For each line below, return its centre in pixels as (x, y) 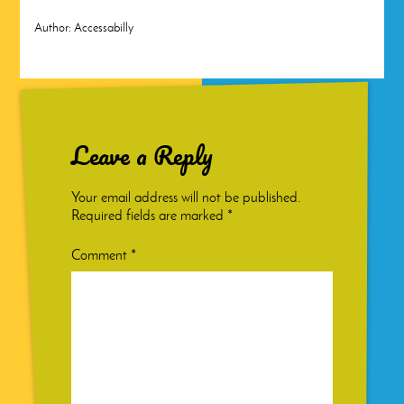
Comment (101, 254)
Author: (53, 28)
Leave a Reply (142, 155)
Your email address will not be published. (186, 197)
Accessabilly (104, 28)
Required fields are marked (150, 215)
